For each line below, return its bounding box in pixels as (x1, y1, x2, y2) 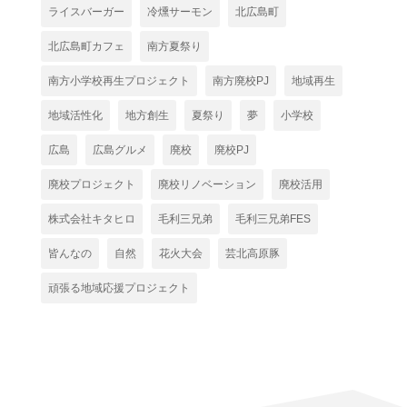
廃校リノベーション (157, 178, 256, 192)
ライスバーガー (47, 5, 124, 19)
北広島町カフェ (47, 40, 124, 54)
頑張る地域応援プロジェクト (47, 282, 190, 295)
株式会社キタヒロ (47, 213, 135, 226)
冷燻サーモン (146, 5, 213, 19)
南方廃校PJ (212, 74, 269, 88)
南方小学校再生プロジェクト (47, 74, 190, 88)
